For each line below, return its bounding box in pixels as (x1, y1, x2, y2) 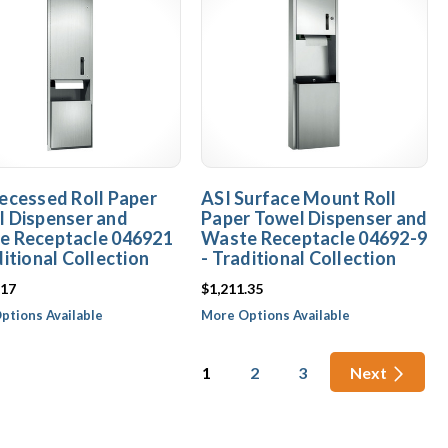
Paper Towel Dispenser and (201, 207, 428, 229)
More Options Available (201, 307, 350, 323)
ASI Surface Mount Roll (201, 187, 397, 209)
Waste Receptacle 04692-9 (201, 227, 427, 249)
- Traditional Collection (201, 247, 396, 269)
